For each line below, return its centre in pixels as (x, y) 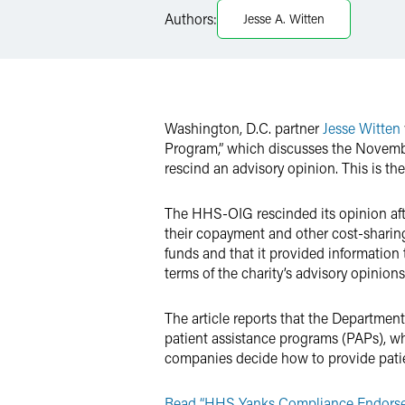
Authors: (191, 19)
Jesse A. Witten (284, 19)
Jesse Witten (362, 128)
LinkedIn (231, 14)
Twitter (226, 49)
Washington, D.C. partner (244, 128)
